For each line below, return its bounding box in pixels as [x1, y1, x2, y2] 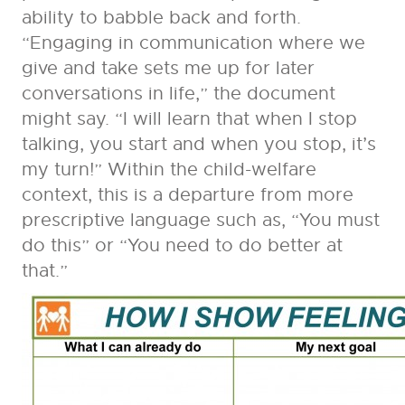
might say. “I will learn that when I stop [21, 108, 357, 131]
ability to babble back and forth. [21, 6, 301, 30]
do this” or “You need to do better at [21, 234, 343, 258]
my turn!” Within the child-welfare [21, 158, 316, 182]
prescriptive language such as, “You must [21, 209, 380, 232]
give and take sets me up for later [21, 57, 315, 80]
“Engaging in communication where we [21, 32, 365, 55]
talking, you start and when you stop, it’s [21, 133, 376, 156]
